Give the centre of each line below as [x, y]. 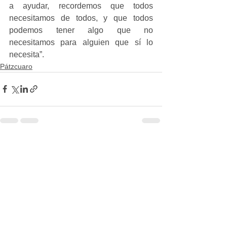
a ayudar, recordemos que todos [81, 6]
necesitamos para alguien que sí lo [81, 42]
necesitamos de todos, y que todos [81, 18]
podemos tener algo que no [81, 30]
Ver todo [149, 146]
